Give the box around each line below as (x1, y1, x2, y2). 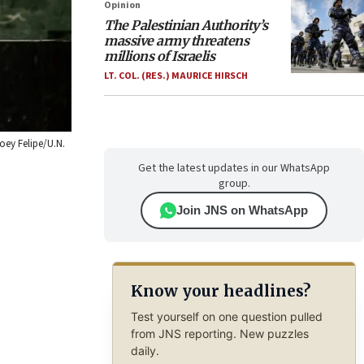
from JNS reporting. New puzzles (130, 326, 309, 340)
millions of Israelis (104, 48, 214, 64)
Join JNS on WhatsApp (176, 203, 308, 217)
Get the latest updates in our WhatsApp (138, 160, 330, 176)
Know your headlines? (130, 281, 310, 301)
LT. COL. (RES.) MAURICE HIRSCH (104, 69, 248, 83)
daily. (130, 343, 159, 357)
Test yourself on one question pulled (130, 309, 323, 323)
